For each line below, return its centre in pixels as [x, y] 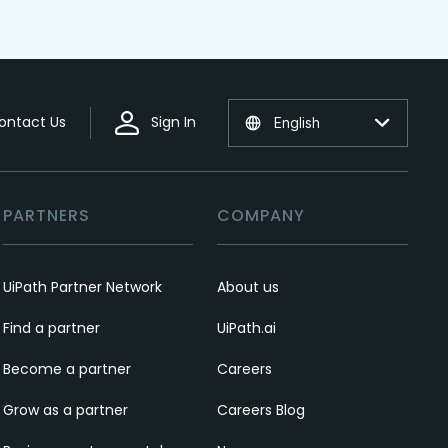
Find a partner [51, 327]
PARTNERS [46, 215]
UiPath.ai [247, 327]
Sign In [173, 122]
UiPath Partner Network [82, 286]
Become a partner [66, 368]
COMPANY [261, 215]
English [296, 123]
